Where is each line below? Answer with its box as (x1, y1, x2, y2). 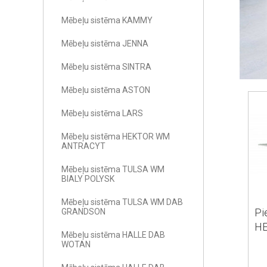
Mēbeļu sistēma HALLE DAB (61, 230, 165, 240)
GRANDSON (61, 207, 105, 216)
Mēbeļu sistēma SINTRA (61, 62, 151, 72)
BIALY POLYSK (61, 174, 114, 184)
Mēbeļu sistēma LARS (61, 108, 143, 118)
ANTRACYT (61, 141, 105, 151)
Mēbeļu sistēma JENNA (61, 39, 148, 48)
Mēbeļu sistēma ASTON (61, 85, 150, 95)
